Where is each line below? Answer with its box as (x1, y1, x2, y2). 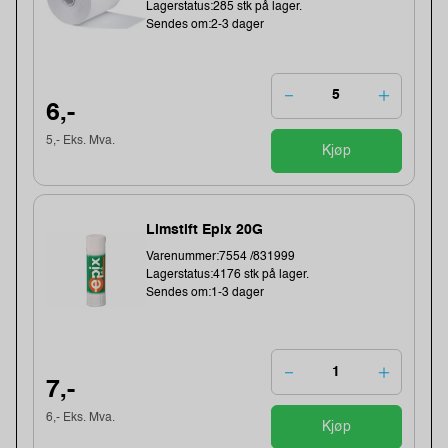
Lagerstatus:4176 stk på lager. (146, 269, 310, 282)
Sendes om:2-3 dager (146, 18, 265, 31)
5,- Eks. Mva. (46, 135, 116, 148)
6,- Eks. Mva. (46, 411, 116, 424)
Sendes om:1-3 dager (146, 287, 265, 300)
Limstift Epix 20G (146, 223, 264, 238)
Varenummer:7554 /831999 (146, 251, 296, 264)
